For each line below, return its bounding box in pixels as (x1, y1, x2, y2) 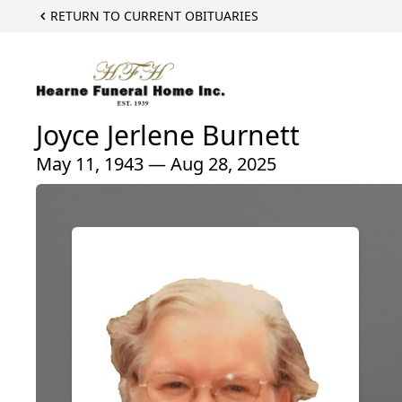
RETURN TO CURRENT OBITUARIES (50, 7, 258, 24)
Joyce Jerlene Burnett (36, 117, 300, 154)
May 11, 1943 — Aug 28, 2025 (36, 152, 276, 177)
